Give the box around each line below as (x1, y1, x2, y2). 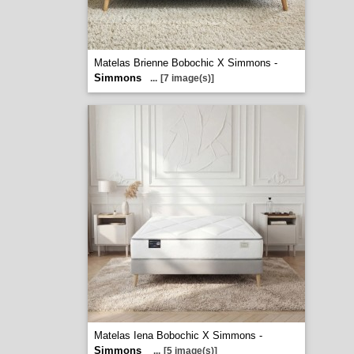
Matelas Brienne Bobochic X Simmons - (93, 57, 277, 69)
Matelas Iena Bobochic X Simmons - (93, 330, 262, 341)
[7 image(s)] (160, 73, 214, 84)
